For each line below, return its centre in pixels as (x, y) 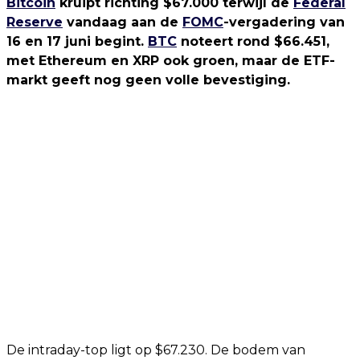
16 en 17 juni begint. (77, 41)
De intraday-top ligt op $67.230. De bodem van (156, 350)
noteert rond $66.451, (253, 41)
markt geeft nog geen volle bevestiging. (148, 80)
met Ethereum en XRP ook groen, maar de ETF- (171, 61)
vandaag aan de (123, 22)
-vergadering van (284, 22)
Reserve (35, 22)
